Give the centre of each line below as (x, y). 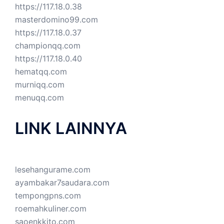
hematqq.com (41, 72)
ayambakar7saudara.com (62, 183)
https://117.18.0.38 (48, 7)
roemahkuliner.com (51, 209)
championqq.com (48, 46)
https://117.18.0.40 (48, 59)
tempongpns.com (48, 196)
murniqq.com (40, 85)
